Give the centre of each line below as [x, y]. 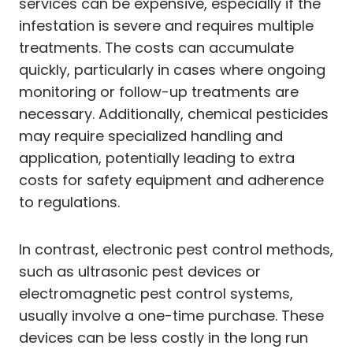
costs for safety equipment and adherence [171, 180]
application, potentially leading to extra [157, 158]
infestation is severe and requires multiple [166, 25]
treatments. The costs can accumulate [156, 47]
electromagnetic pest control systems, [156, 293]
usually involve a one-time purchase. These [171, 315]
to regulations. [69, 202]
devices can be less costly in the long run [163, 337]
